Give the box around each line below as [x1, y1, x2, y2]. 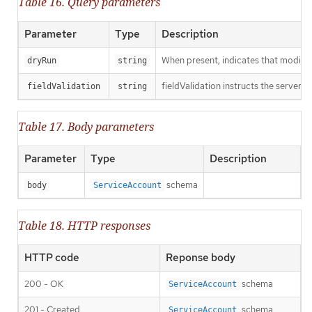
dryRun [27, 56, 56, 66]
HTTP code [24, 251, 79, 265]
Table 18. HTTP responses [18, 218, 150, 234]
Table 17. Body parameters [18, 119, 154, 135]
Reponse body [166, 251, 235, 265]
